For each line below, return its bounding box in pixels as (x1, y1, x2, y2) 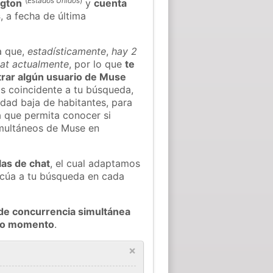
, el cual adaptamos (50, 157, 141, 169)
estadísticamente (27, 44, 107, 57)
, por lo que (69, 57, 126, 70)
